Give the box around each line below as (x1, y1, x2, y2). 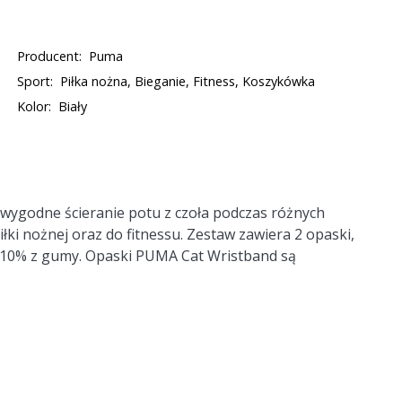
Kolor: (17, 98, 52, 115)
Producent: (17, 48, 83, 65)
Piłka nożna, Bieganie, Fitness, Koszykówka (60, 73, 316, 90)
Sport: (17, 73, 54, 90)
